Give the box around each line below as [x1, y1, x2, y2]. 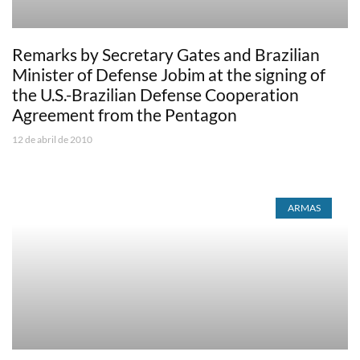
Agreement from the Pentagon [12, 104, 237, 125]
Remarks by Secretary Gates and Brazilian [12, 43, 320, 64]
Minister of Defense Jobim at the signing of [12, 63, 325, 84]
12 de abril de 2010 [12, 133, 92, 145]
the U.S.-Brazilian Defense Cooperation [12, 84, 299, 104]
